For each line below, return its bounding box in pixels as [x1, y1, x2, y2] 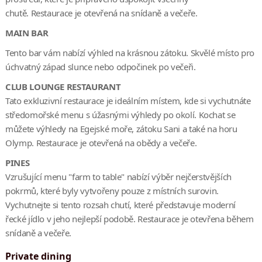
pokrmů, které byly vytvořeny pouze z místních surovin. [5, 185, 219, 197]
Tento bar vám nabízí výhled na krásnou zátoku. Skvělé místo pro [5, 47, 254, 59]
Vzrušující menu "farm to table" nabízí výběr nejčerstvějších [5, 171, 232, 183]
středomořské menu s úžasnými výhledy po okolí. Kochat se [5, 109, 236, 121]
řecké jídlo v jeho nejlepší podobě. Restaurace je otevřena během [5, 213, 254, 225]
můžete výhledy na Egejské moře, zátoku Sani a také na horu [5, 123, 237, 135]
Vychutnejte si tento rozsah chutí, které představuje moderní [5, 199, 236, 211]
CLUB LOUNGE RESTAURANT [5, 81, 121, 93]
